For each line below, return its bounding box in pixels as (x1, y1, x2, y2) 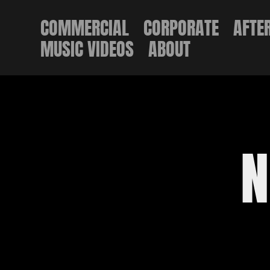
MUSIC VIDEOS (40, 31, 134, 63)
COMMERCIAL (40, 10, 130, 42)
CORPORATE (143, 10, 219, 42)
